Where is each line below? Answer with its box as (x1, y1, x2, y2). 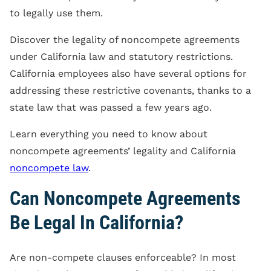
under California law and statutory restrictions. (10, 50, 233, 62)
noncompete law (10, 162, 88, 174)
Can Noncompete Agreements (10, 186, 241, 210)
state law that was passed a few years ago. (10, 101, 212, 113)
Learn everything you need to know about (10, 128, 207, 140)
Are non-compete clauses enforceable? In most (10, 251, 236, 263)
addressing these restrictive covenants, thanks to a (10, 84, 251, 96)
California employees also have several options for (10, 67, 247, 79)
